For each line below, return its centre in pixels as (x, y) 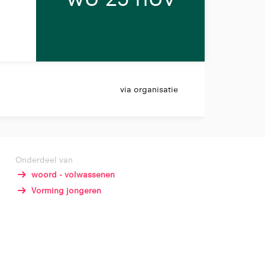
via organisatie (149, 89)
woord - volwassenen (73, 174)
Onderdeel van (44, 160)
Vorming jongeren (66, 190)
